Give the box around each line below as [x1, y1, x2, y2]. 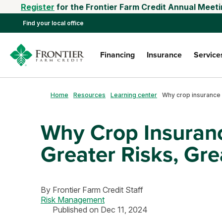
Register [21, 2, 55, 12]
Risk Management [41, 195, 105, 205]
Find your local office [23, 19, 84, 27]
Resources [73, 91, 106, 99]
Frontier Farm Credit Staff [53, 185, 143, 195]
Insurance [147, 49, 182, 60]
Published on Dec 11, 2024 [53, 205, 148, 215]
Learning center [111, 91, 157, 99]
